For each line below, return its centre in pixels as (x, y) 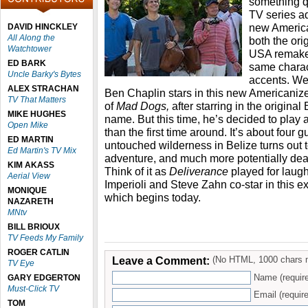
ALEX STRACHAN (43, 89)
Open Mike (28, 125)
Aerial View (29, 176)
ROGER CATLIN (38, 252)
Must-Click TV (33, 289)
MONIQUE (27, 190)
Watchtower (30, 49)
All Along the (31, 38)
